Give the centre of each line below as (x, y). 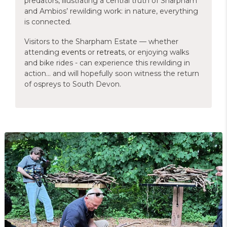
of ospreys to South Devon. (73, 84)
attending (43, 52)
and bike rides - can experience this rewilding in (107, 63)
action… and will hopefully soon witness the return (112, 73)
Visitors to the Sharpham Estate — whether (101, 42)
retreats (111, 52)
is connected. (48, 22)
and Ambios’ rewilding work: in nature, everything (111, 11)
